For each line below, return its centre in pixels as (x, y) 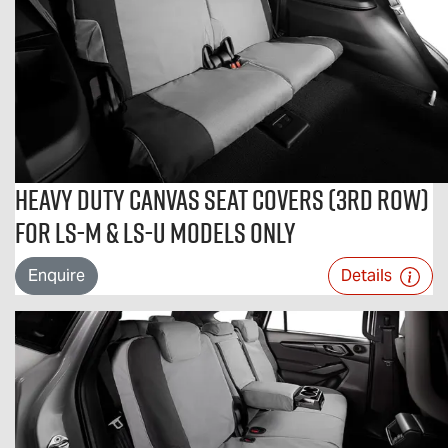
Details (368, 275)
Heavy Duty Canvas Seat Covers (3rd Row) (222, 199)
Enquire (56, 275)
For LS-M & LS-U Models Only (155, 232)
